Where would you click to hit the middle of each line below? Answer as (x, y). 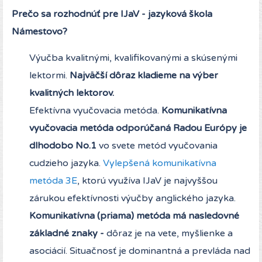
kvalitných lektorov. (72, 93)
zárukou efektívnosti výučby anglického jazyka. (132, 199)
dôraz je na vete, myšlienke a (168, 234)
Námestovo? (39, 32)
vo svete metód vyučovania (157, 146)
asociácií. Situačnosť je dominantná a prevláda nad (140, 251)
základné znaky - (67, 234)
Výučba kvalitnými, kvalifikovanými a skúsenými (133, 58)
